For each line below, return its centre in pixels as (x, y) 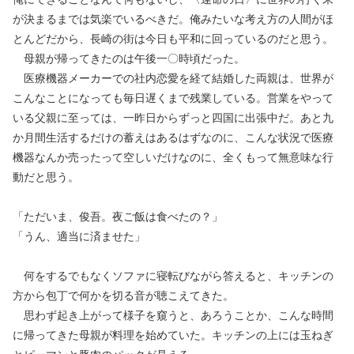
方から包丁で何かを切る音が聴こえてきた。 (123, 296)
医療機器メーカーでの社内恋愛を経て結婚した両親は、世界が (173, 78)
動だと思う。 (46, 177)
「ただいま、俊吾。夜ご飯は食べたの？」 (118, 217)
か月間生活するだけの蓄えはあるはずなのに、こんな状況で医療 (173, 137)
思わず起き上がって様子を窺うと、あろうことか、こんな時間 (173, 315)
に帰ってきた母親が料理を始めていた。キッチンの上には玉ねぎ (173, 335)
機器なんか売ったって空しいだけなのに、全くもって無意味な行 (173, 157)
